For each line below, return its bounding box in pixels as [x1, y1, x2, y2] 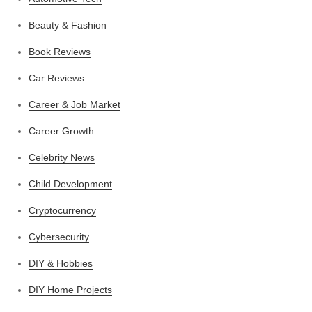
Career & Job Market [29, 98, 120, 110]
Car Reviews [29, 72, 84, 84]
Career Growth [29, 125, 94, 136]
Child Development [29, 178, 112, 189]
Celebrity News [29, 151, 95, 163]
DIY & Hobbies [29, 257, 93, 269]
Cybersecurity [29, 231, 89, 242]
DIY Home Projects [29, 283, 112, 295]
